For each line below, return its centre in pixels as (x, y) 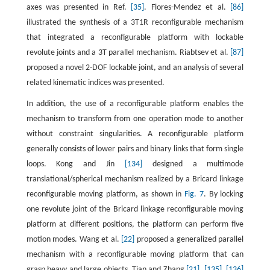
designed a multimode (193, 165)
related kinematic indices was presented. (95, 83)
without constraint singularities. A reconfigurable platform (135, 134)
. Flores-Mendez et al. (187, 8)
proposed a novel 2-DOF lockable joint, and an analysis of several (135, 68)
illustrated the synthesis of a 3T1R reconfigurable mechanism (135, 23)
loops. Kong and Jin (75, 165)
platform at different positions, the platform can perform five (135, 225)
